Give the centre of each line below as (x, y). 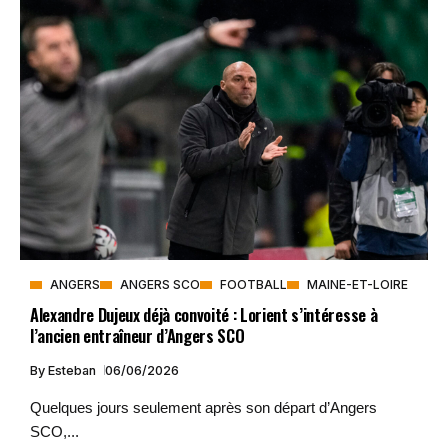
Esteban (73, 370)
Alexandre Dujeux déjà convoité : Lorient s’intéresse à (204, 314)
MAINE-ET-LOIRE (357, 284)
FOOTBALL (253, 284)
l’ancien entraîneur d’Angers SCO (137, 335)
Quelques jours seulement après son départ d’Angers (203, 407)
